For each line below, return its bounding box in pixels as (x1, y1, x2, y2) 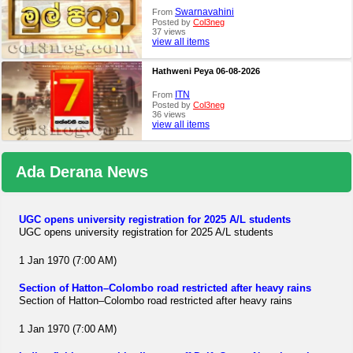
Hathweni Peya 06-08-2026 (151, 66, 260, 76)
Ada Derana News (16, 162, 149, 180)
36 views (151, 110, 186, 120)
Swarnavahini (174, 6, 234, 18)
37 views (151, 27, 186, 37)
